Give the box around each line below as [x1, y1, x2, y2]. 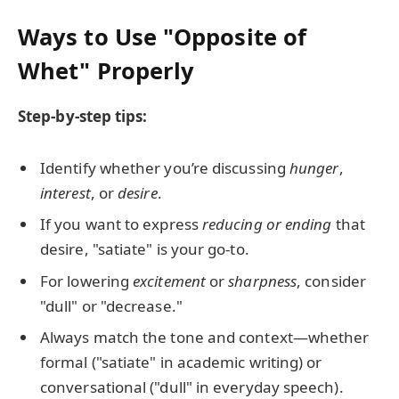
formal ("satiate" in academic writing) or [40, 352, 322, 373]
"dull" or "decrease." [40, 295, 183, 316]
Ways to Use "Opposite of [18, 20, 307, 52]
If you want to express [40, 214, 202, 235]
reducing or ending [201, 214, 332, 235]
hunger [289, 157, 339, 178]
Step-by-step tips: [18, 106, 148, 127]
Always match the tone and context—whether [40, 327, 370, 348]
